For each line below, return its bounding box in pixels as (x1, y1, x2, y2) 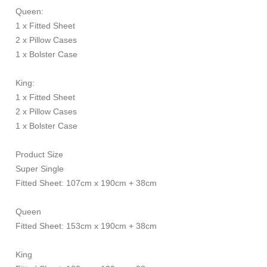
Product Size (13, 150, 64, 159)
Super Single (13, 164, 64, 173)
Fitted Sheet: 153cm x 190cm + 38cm (13, 221, 157, 231)
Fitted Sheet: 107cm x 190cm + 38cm (13, 178, 157, 188)
